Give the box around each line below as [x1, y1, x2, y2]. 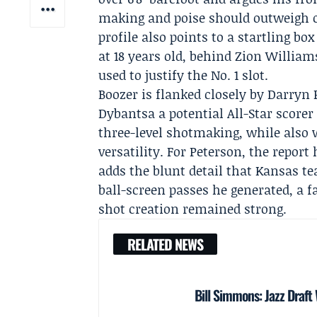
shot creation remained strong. [98, 200, 287, 218]
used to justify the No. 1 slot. [98, 66, 269, 84]
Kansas [255, 161, 299, 180]
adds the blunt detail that [98, 161, 256, 180]
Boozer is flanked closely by [98, 85, 268, 103]
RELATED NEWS [127, 234, 204, 255]
